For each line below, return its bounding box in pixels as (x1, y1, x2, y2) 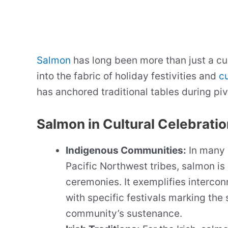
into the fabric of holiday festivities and (37, 70, 219, 82)
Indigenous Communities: (66, 144, 186, 156)
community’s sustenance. (66, 207, 182, 219)
